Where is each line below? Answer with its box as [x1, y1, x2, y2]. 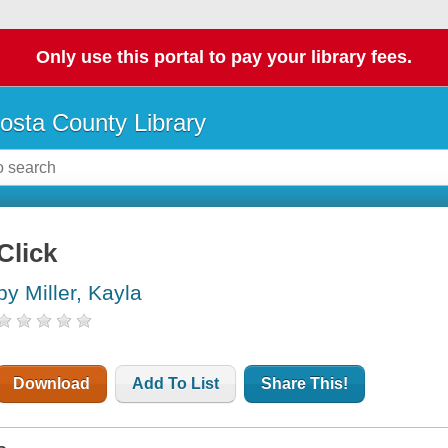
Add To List [132, 375, 220, 393]
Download [13, 375, 91, 393]
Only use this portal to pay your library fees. [36, 47, 412, 68]
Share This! [261, 375, 349, 393]
